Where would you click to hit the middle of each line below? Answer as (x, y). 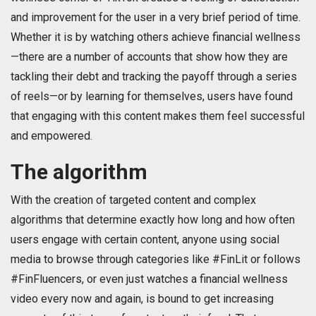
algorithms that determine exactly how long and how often (153, 220)
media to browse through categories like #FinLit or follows (156, 260)
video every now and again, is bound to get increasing (142, 299)
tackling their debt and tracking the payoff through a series (154, 77)
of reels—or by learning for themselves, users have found (152, 97)
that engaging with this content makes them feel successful (158, 116)
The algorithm (81, 172)
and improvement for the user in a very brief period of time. (156, 18)
